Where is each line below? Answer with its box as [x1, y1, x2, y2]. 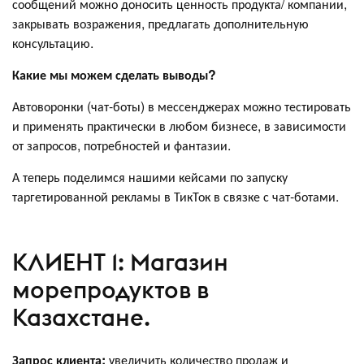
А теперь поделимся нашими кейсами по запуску [12, 167, 288, 186]
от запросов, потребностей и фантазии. [12, 135, 231, 154]
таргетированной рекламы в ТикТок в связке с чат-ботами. [12, 186, 339, 206]
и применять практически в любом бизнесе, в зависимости [12, 115, 346, 135]
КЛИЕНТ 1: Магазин [12, 247, 228, 278]
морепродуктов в [12, 275, 209, 305]
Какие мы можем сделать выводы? [12, 64, 216, 84]
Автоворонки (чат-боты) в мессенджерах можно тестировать [12, 96, 351, 115]
